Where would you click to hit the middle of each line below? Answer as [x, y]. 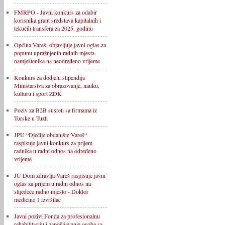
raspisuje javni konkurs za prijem [53, 143]
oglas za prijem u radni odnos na [52, 183]
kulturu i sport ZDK [38, 93]
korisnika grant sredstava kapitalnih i [58, 20]
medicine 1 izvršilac [37, 199]
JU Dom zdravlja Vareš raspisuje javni [60, 175]
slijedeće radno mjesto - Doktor [51, 191]
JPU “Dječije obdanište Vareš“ [50, 135]
